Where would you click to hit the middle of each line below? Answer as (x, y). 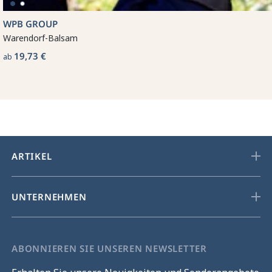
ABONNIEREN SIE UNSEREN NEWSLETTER (109, 248)
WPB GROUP (30, 23)
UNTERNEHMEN (49, 196)
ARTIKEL (32, 156)
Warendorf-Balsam (40, 38)
